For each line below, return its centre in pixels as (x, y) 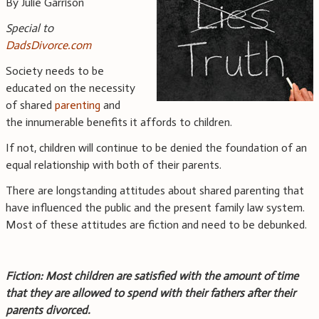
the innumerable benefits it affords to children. (119, 122)
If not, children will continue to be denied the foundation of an (156, 148)
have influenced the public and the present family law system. (155, 208)
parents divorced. (48, 310)
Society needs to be (55, 71)
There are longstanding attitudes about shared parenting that (155, 191)
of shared (30, 105)
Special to (30, 28)
